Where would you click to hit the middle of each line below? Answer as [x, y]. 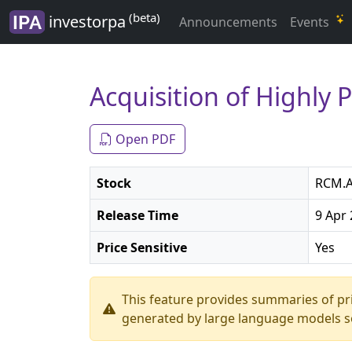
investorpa [85, 22]
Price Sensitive [142, 247]
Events [311, 22]
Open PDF [144, 139]
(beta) [143, 17]
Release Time [137, 215]
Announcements [228, 22]
